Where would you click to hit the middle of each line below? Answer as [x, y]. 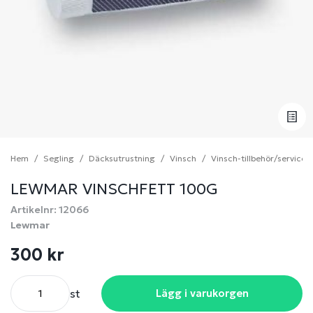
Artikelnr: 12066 [50, 210]
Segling [59, 158]
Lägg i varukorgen [202, 293]
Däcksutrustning [122, 158]
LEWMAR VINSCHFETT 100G [114, 189]
